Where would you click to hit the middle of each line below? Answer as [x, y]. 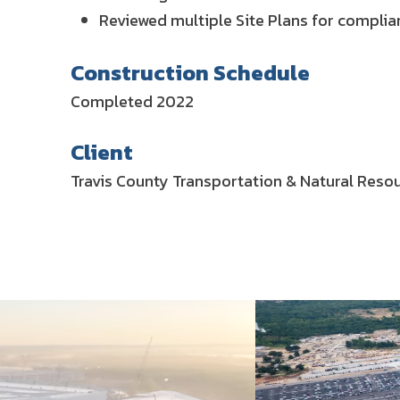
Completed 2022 [132, 101]
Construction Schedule [190, 73]
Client [102, 152]
